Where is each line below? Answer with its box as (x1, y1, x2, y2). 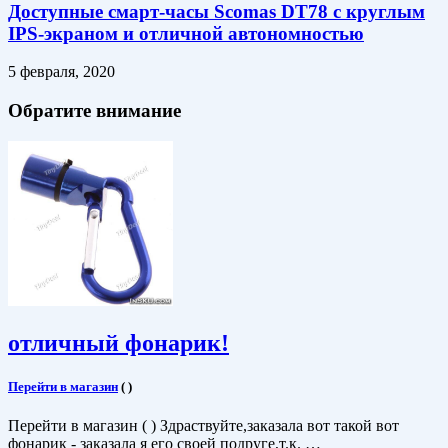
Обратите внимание (8, 100, 181, 122)
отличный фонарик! (8, 329, 229, 356)
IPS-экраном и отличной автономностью (8, 22, 364, 44)
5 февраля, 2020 (8, 63, 115, 81)
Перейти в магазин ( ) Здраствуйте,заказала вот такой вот (8, 417, 399, 435)
